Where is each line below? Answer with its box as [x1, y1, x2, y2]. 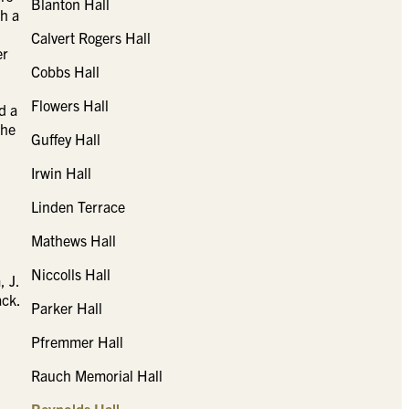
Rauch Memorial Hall [30, 366, 163, 385]
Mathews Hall [30, 231, 116, 250]
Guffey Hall [30, 130, 100, 149]
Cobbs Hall [30, 62, 100, 81]
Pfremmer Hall [30, 332, 123, 351]
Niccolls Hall [30, 265, 110, 284]
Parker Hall [30, 299, 102, 318]
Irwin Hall [30, 163, 91, 183]
